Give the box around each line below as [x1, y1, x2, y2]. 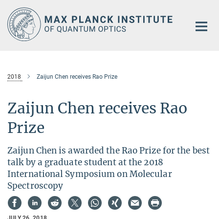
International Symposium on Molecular [7, 168, 172, 179]
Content [2, 18, 29, 27]
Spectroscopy [7, 180, 64, 191]
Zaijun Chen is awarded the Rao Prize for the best [7, 145, 210, 156]
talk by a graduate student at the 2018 [7, 156, 163, 168]
